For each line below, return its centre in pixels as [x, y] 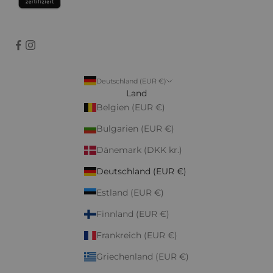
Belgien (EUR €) [131, 107]
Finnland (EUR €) [133, 214]
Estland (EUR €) [130, 192]
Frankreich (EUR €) [137, 235]
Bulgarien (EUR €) [135, 128]
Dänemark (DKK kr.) [139, 150]
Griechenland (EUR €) [143, 256]
